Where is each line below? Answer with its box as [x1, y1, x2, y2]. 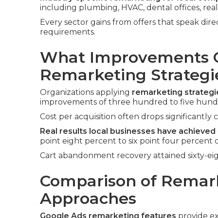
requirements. [40, 27, 95, 37]
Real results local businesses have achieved [40, 127, 216, 136]
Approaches [40, 189, 136, 208]
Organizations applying [40, 88, 132, 97]
